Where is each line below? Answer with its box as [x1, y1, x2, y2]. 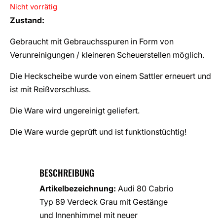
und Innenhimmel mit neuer [39, 210, 138, 220]
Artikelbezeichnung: [39, 183, 116, 193]
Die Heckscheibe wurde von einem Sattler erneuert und [10, 71, 211, 81]
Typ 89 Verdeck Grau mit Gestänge [39, 196, 168, 207]
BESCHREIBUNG [39, 166, 94, 179]
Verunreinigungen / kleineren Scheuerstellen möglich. [10, 49, 204, 60]
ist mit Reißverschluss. [10, 84, 91, 94]
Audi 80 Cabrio [116, 183, 174, 193]
